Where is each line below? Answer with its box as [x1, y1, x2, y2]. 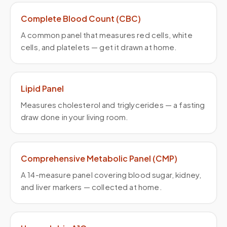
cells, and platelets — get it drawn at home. [21, 42, 177, 52]
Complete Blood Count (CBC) [21, 13, 141, 24]
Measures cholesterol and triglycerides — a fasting [21, 100, 205, 109]
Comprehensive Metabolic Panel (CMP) [21, 153, 177, 164]
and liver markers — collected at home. [21, 182, 162, 192]
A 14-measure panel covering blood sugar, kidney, [21, 170, 202, 179]
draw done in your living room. [21, 112, 129, 122]
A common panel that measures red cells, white [21, 30, 193, 40]
